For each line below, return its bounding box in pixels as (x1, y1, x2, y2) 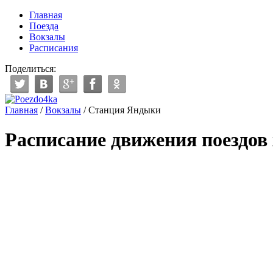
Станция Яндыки (88, 105, 161, 115)
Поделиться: (5, 63, 56, 74)
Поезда (29, 21, 58, 31)
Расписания (29, 43, 78, 53)
